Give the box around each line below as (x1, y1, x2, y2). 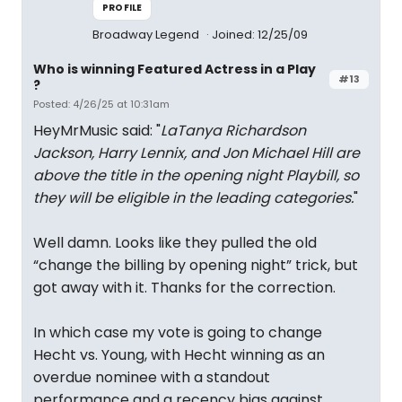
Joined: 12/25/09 (212, 26, 308, 43)
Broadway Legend (92, 26, 202, 43)
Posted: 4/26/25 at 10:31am (33, 97, 170, 111)
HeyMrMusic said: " (33, 120, 161, 141)
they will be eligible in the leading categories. (33, 188, 354, 208)
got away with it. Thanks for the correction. (33, 277, 336, 298)
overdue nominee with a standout (33, 367, 270, 388)
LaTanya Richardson (161, 120, 306, 141)
